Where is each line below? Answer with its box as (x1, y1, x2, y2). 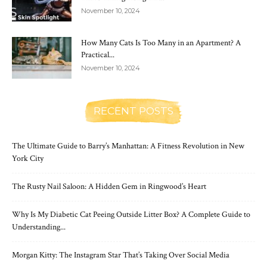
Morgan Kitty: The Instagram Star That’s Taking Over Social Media (12, 249, 229, 260)
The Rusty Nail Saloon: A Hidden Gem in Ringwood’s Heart (12, 181, 206, 192)
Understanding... (12, 221, 66, 232)
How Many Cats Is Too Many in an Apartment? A (81, 37, 241, 48)
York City (12, 153, 44, 164)
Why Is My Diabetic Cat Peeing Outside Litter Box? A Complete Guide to (12, 209, 250, 220)
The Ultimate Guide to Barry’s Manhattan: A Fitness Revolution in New (12, 140, 244, 151)
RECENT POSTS (94, 104, 173, 117)
